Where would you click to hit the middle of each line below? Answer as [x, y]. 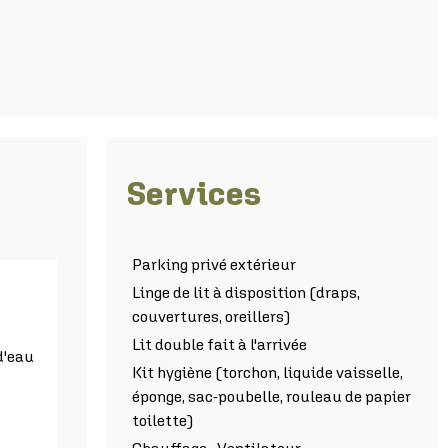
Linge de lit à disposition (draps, [246, 291]
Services [194, 192]
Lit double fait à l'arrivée [219, 343]
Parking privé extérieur [214, 263]
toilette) [162, 419]
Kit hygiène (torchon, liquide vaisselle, [267, 371]
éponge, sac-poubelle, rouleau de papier [271, 395]
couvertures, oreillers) [211, 315]
